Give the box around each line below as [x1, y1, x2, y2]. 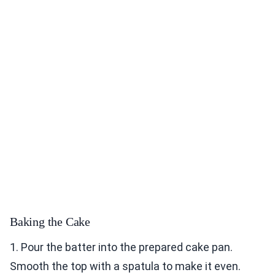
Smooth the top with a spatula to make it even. [10, 260, 241, 273]
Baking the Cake [10, 215, 90, 229]
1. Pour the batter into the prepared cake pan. [10, 241, 233, 254]
